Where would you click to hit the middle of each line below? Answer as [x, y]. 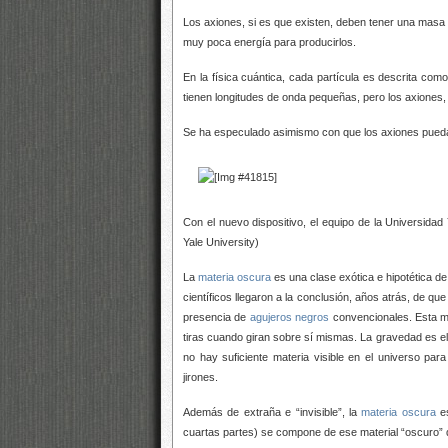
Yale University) [221, 242]
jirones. [200, 377]
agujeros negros [289, 317]
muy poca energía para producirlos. [269, 42]
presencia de [216, 317]
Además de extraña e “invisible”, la [272, 412]
